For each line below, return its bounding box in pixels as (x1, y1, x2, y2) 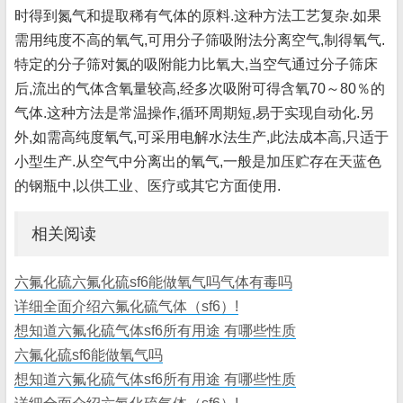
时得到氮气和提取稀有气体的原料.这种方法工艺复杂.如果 (14, 8, 381, 23)
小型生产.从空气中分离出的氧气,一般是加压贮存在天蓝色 (14, 154, 381, 169)
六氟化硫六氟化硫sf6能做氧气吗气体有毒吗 (14, 274, 292, 290)
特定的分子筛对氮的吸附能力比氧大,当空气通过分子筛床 (14, 57, 378, 72)
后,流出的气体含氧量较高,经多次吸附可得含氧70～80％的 (14, 81, 385, 96)
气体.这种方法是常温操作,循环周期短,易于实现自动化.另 (14, 105, 374, 121)
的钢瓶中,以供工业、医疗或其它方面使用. (14, 178, 281, 193)
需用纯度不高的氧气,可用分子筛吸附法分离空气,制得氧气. (14, 32, 385, 48)
